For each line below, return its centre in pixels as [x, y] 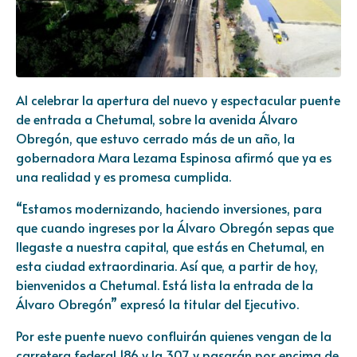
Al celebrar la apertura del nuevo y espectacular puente [178, 100]
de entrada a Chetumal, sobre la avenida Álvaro [157, 119]
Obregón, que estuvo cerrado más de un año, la [155, 138]
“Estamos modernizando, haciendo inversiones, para [169, 208]
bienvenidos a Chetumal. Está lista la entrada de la [165, 285]
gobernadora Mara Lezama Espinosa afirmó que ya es [174, 157]
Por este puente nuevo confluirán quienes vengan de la [174, 336]
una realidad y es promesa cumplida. [124, 177]
